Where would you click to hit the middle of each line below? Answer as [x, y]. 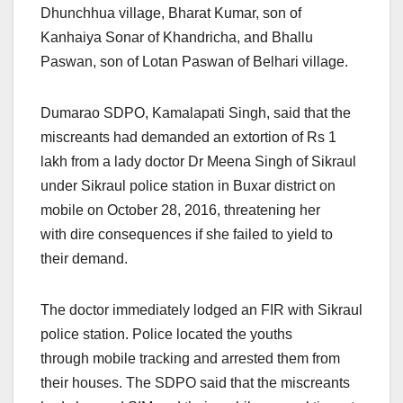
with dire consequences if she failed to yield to [187, 235]
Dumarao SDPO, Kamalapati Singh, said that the [196, 113]
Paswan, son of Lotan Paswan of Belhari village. [194, 62]
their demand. [84, 259]
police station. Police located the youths [166, 335]
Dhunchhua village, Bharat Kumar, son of [171, 13]
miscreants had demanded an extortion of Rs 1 [188, 138]
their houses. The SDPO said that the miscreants [195, 383]
